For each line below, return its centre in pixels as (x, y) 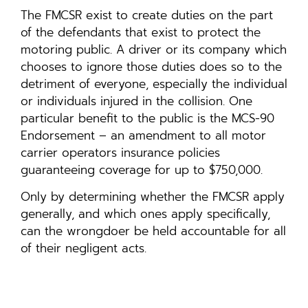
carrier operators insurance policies (120, 153)
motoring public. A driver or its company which (154, 50)
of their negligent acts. (84, 249)
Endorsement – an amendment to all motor (143, 136)
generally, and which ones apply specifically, (145, 214)
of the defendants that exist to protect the (141, 33)
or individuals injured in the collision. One (136, 101)
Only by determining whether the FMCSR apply (153, 197)
